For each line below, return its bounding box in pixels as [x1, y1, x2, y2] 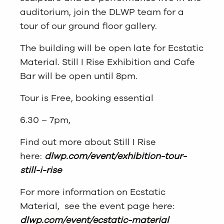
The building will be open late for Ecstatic [20, 41, 203, 54]
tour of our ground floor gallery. [20, 19, 157, 32]
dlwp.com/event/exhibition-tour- [44, 149, 186, 162]
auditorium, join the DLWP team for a [20, 5, 184, 18]
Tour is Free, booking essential [20, 91, 153, 104]
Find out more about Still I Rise [20, 135, 156, 148]
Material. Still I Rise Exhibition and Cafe [20, 55, 195, 68]
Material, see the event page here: [20, 199, 174, 212]
